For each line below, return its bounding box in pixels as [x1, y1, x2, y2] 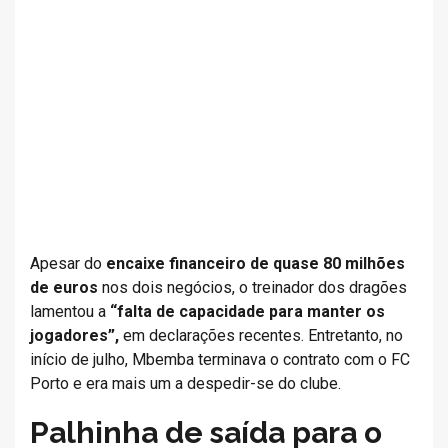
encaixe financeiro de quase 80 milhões [106, 254, 405, 273]
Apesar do [30, 254, 106, 273]
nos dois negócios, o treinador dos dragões [102, 278, 407, 297]
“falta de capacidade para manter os [110, 302, 385, 321]
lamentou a [30, 302, 110, 321]
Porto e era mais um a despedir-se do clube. [30, 374, 341, 393]
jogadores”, [30, 326, 123, 345]
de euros [30, 278, 102, 297]
